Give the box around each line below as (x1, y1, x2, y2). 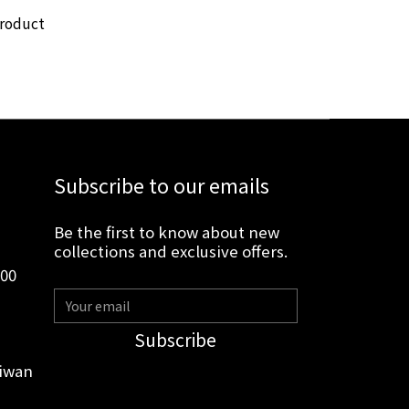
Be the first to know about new (53, 220, 279, 243)
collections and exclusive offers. (53, 239, 288, 262)
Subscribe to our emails (53, 170, 269, 199)
